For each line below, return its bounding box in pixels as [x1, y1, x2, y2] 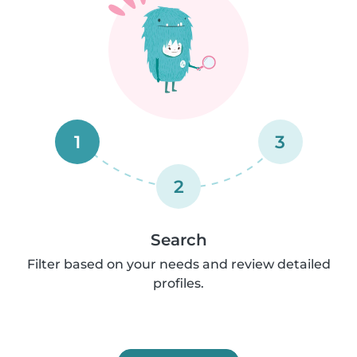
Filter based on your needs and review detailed [26, 256, 331, 272]
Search [150, 229, 207, 249]
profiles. [153, 275, 204, 291]
